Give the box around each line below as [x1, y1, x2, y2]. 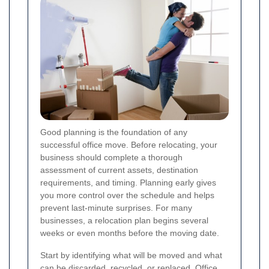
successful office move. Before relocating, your [40, 139, 217, 150]
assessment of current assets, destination [40, 165, 198, 175]
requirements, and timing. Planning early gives [40, 177, 216, 187]
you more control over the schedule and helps [40, 190, 214, 200]
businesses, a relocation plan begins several [40, 215, 208, 225]
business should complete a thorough [40, 152, 183, 162]
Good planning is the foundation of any [40, 127, 187, 137]
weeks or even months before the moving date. [40, 228, 219, 238]
